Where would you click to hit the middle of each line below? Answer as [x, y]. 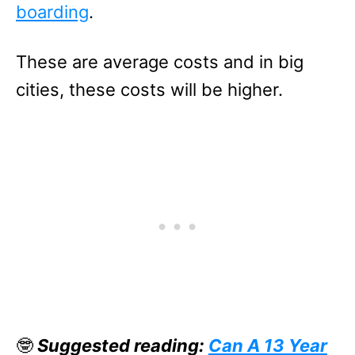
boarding [52, 12]
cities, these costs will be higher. [149, 90]
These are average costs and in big [160, 62]
